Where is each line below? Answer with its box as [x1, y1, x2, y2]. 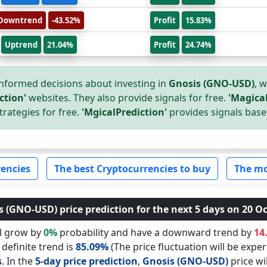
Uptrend [5, 39, 38, 50]
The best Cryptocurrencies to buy [54, 162, 210, 175]
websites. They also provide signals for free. [29, 91, 228, 104]
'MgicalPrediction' [82, 105, 167, 119]
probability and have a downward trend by [57, 226, 254, 239]
